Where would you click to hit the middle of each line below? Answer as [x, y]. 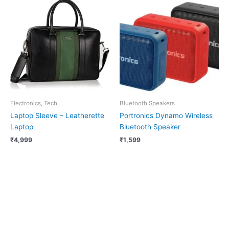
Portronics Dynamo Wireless [166, 116]
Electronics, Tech [34, 103]
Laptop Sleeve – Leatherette [57, 116]
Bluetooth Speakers [147, 103]
